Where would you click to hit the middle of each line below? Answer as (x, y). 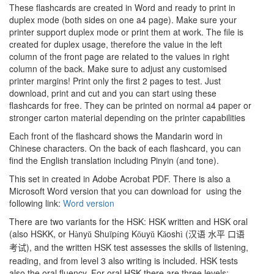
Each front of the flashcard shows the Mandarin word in (116, 135)
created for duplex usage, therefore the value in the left (116, 44)
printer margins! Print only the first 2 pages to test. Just (115, 80)
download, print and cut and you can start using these (113, 93)
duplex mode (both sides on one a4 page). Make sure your (123, 19)
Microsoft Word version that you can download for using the (125, 191)
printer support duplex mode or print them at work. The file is (126, 31)
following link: (36, 203)
